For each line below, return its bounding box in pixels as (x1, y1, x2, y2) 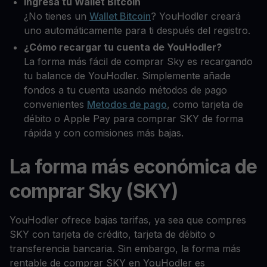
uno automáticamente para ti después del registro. (24, 24, 250, 36)
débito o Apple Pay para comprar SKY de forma (24, 112, 243, 125)
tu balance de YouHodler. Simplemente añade (24, 69, 231, 82)
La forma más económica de (10, 154, 257, 178)
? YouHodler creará (151, 10, 241, 22)
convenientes (24, 98, 87, 110)
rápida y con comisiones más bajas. (24, 126, 184, 139)
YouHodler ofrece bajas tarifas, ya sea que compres (10, 213, 246, 226)
